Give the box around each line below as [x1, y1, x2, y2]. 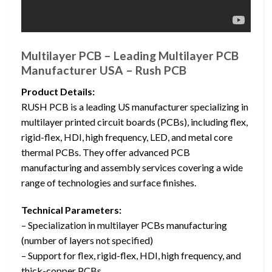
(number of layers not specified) [21, 234, 153, 246]
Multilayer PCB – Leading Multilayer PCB [21, 49, 239, 63]
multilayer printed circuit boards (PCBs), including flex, [21, 115, 248, 127]
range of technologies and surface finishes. [21, 176, 196, 188]
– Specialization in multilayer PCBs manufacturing [21, 219, 227, 231]
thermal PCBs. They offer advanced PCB [21, 146, 190, 158]
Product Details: [21, 85, 95, 97]
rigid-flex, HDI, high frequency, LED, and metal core [21, 131, 233, 143]
